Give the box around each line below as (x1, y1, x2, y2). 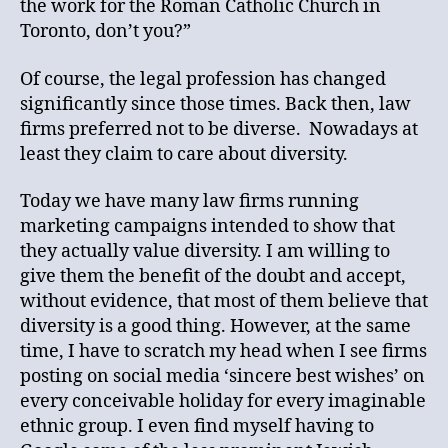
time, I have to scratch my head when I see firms (20, 340, 427, 364)
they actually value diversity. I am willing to (20, 240, 390, 264)
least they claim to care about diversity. (20, 142, 348, 166)
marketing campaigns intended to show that (20, 215, 395, 239)
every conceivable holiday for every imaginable (20, 390, 426, 414)
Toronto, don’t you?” (20, 20, 195, 44)
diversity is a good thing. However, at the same (20, 315, 411, 339)
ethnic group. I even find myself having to (20, 415, 374, 439)
